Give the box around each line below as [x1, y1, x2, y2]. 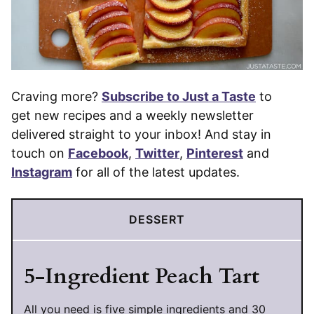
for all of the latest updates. [72, 165, 240, 180]
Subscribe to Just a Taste [102, 89, 256, 104]
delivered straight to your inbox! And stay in [11, 127, 271, 142]
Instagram [11, 165, 72, 180]
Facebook [68, 146, 128, 161]
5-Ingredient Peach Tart [24, 261, 259, 292]
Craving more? [11, 89, 102, 104]
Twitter [135, 146, 179, 161]
